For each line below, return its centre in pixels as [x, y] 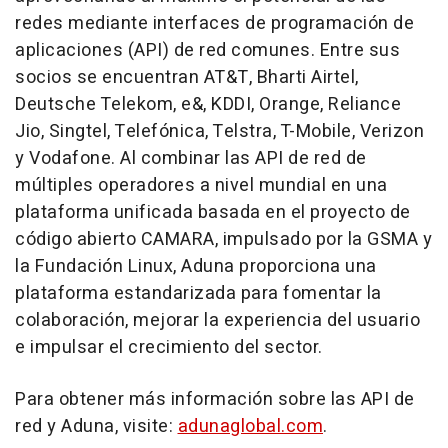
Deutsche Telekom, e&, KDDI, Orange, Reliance [208, 104]
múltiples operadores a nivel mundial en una [201, 185]
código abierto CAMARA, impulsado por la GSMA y [223, 239]
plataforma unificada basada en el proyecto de [213, 212]
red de [338, 158]
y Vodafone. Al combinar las [135, 158]
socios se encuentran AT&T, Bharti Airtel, [187, 77]
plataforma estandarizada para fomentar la [198, 293]
